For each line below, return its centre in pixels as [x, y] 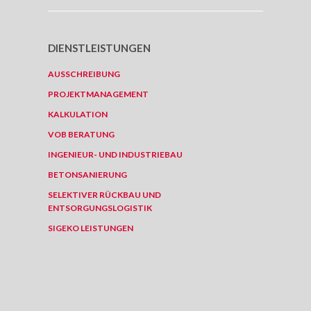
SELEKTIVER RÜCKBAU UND [104, 195]
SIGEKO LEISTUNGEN [91, 228]
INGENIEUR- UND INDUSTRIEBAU [115, 154]
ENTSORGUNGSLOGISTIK [100, 208]
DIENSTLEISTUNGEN [99, 48]
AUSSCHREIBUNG [84, 74]
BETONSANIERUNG [87, 175]
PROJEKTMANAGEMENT [98, 94]
